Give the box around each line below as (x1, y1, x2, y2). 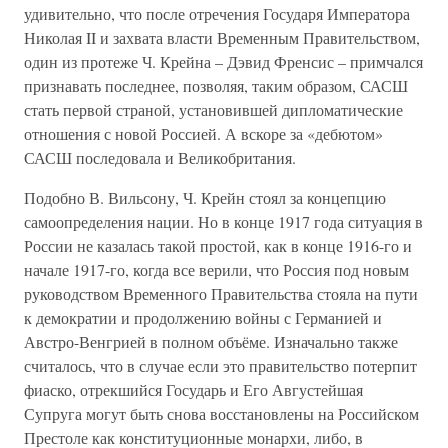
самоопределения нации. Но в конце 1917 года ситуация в (24, 211, 423, 232)
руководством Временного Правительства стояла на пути (24, 283, 418, 304)
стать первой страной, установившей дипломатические (24, 99, 403, 120)
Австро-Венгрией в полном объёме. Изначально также (24, 331, 398, 352)
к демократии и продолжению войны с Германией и (24, 307, 382, 328)
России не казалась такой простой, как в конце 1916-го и (24, 235, 412, 256)
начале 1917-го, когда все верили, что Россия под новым (24, 259, 409, 280)
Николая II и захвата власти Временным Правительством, (24, 27, 420, 48)
